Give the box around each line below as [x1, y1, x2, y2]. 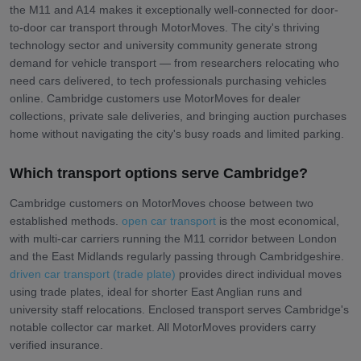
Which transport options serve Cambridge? [10, 164, 308, 181]
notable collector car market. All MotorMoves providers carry [10, 320, 316, 334]
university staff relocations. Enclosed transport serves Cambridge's [10, 302, 349, 316]
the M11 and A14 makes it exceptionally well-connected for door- [10, 2, 338, 16]
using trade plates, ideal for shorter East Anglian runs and [10, 284, 302, 298]
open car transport [122, 214, 216, 227]
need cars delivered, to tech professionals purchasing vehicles [10, 73, 326, 87]
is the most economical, [216, 214, 339, 227]
